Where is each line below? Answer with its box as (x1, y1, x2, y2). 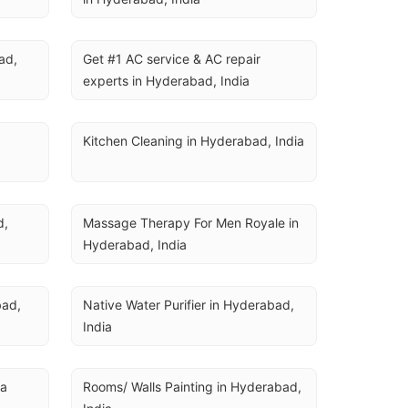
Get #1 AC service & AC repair (83, 51, 260, 66)
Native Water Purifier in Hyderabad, (83, 297, 294, 312)
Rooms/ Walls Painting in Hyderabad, (83, 379, 301, 394)
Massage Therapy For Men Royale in (83, 215, 299, 230)
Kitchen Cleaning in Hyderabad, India (83, 133, 304, 148)
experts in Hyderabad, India (83, 73, 250, 88)
